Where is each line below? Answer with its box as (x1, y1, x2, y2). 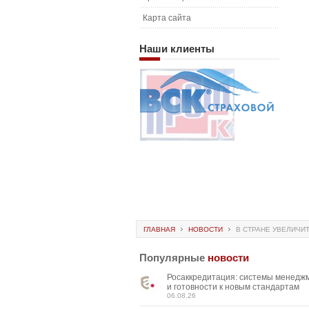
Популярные (139, 252, 205, 263)
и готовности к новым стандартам (167, 282, 299, 292)
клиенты (168, 43, 215, 54)
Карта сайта (143, 13, 191, 23)
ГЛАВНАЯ (143, 226, 175, 233)
